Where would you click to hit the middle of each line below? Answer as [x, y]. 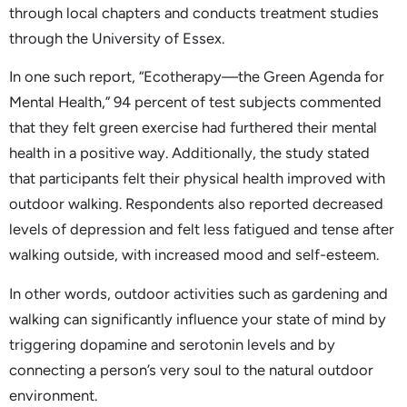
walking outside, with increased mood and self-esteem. [194, 255]
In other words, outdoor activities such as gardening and [199, 293]
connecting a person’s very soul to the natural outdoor [191, 369]
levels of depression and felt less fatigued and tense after [202, 229]
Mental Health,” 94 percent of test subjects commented [195, 102]
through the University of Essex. [117, 38]
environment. [53, 395]
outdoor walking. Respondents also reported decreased [196, 204]
